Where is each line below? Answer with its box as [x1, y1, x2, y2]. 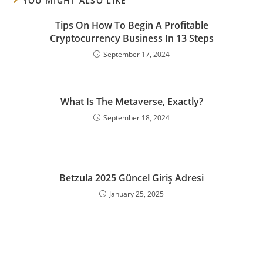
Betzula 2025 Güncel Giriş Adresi [59, 171, 204, 184]
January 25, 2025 [109, 188, 164, 199]
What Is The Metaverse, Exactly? [60, 95, 203, 108]
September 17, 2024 [103, 49, 170, 59]
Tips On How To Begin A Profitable [55, 18, 208, 32]
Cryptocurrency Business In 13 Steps [49, 31, 214, 45]
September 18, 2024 [103, 112, 170, 123]
